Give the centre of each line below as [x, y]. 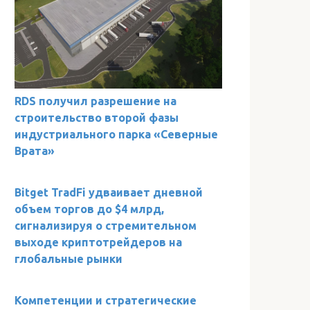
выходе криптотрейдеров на [98, 242]
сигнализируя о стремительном [106, 225]
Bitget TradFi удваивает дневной [109, 192]
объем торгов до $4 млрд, [89, 209]
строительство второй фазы [97, 117]
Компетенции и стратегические [106, 300]
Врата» [35, 151]
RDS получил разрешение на [95, 101]
